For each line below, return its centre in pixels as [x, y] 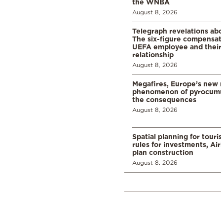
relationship [153, 55]
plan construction [163, 152]
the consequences [164, 100]
